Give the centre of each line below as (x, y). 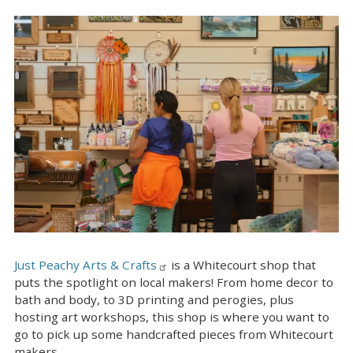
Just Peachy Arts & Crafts (85, 264)
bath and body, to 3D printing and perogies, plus (154, 299)
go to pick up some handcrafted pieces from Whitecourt (174, 334)
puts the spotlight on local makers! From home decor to (174, 282)
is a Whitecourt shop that (242, 264)
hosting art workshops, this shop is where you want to (172, 316)
